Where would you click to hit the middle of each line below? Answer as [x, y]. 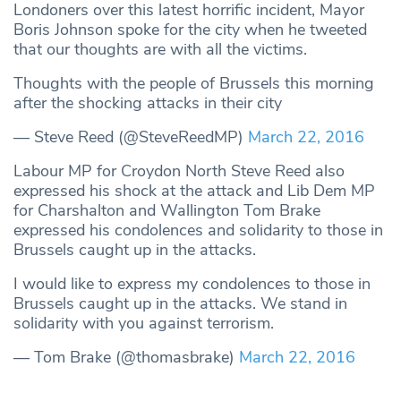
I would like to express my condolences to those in [192, 283]
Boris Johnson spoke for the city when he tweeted [190, 29]
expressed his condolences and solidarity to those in [198, 230]
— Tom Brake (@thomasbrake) [126, 357]
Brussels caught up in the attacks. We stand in [180, 303]
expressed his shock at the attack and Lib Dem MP [194, 190]
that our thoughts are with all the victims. [160, 49]
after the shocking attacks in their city [148, 102]
